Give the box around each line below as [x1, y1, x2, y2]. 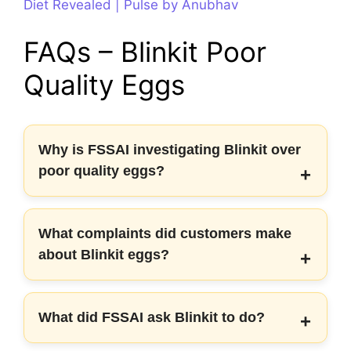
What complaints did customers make [38, 225, 291, 241]
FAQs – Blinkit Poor [24, 34, 266, 68]
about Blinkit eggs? [38, 246, 169, 262]
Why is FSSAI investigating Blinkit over [38, 141, 301, 157]
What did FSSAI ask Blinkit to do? [38, 309, 265, 325]
